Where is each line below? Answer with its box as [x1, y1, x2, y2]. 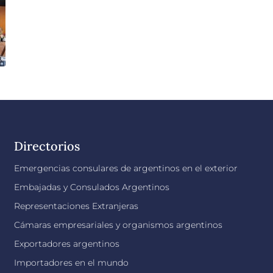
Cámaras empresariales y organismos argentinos [14, 219, 223, 230]
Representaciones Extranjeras [14, 200, 139, 211]
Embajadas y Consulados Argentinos [14, 182, 170, 193]
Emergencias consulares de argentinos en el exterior [14, 163, 238, 174]
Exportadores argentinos [14, 238, 120, 249]
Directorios [14, 138, 80, 154]
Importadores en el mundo [14, 257, 129, 268]
